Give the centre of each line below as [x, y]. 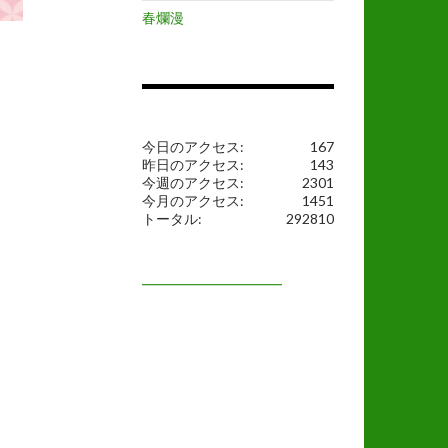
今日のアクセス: [193, 146]
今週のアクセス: [193, 182]
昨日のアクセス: [193, 164]
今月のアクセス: [193, 200]
